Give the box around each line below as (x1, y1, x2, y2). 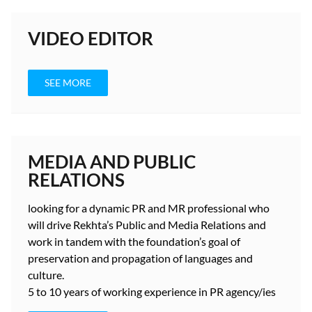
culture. (28, 268, 64, 281)
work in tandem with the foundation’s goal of (28, 235, 240, 248)
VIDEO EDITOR (28, 27, 153, 49)
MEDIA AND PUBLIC (28, 150, 196, 173)
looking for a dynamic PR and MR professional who (28, 201, 270, 214)
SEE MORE (45, 77, 91, 88)
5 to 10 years (28, 285, 89, 298)
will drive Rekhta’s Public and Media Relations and (28, 218, 266, 231)
